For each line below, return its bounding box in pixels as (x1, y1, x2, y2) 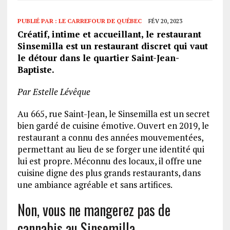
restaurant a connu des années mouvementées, (17, 131, 203, 143)
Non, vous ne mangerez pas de (17, 199, 170, 220)
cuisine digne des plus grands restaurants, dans (17, 166, 201, 179)
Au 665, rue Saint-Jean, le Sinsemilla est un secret (17, 107, 210, 120)
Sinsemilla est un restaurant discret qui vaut (17, 40, 208, 52)
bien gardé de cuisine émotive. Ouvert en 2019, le (17, 119, 209, 131)
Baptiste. (17, 63, 54, 75)
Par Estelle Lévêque (17, 85, 90, 98)
